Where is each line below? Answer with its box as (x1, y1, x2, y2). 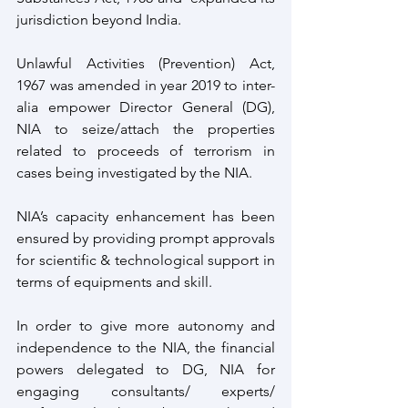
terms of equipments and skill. (16, 273, 216, 291)
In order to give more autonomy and (16, 317, 275, 334)
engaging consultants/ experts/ (16, 382, 275, 400)
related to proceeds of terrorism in (16, 142, 275, 159)
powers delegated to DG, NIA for (16, 361, 275, 378)
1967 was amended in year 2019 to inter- (16, 76, 275, 94)
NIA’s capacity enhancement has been (16, 208, 275, 225)
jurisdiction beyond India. (16, 11, 185, 28)
